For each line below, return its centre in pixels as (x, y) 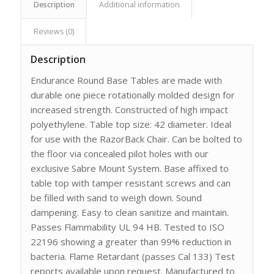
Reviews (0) (54, 31)
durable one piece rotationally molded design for (132, 94)
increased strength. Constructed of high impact (129, 109)
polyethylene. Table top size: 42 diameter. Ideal (131, 124)
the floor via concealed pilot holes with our (119, 153)
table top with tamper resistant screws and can (130, 183)
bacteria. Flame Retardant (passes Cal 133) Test (132, 256)
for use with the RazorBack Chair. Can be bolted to (136, 139)
